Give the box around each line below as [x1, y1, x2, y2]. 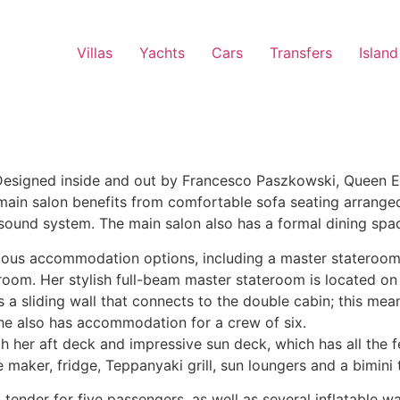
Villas [77, 44, 112, 62]
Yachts [139, 44, 185, 62]
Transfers [270, 44, 332, 62]
